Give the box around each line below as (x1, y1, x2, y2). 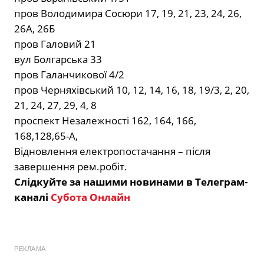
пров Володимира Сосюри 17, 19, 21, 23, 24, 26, (14, 6, 242, 21)
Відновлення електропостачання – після (14, 144, 210, 159)
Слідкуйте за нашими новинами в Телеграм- (14, 175, 247, 189)
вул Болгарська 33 (14, 52, 102, 67)
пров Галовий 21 (14, 37, 96, 51)
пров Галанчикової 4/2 (14, 68, 124, 82)
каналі (14, 190, 51, 204)
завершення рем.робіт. (14, 160, 127, 174)
